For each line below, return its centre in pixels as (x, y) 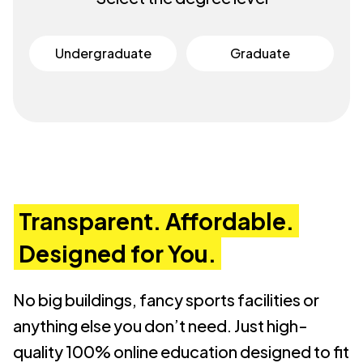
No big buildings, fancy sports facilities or (166, 299)
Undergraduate (103, 53)
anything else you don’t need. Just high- (160, 325)
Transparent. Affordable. (156, 221)
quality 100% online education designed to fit (181, 351)
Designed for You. (117, 253)
